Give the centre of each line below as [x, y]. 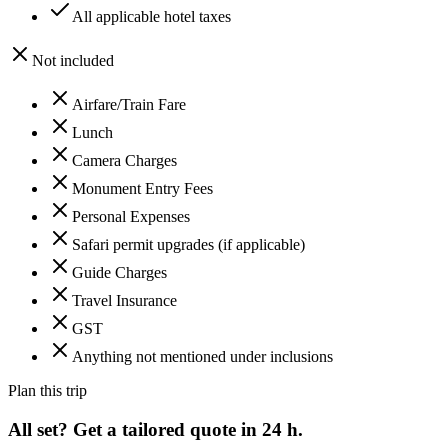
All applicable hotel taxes [151, 17]
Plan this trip [47, 391]
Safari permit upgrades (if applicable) [188, 245]
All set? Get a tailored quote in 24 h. [155, 430]
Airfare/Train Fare [129, 105]
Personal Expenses [131, 217]
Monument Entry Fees [142, 189]
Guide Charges [119, 273]
